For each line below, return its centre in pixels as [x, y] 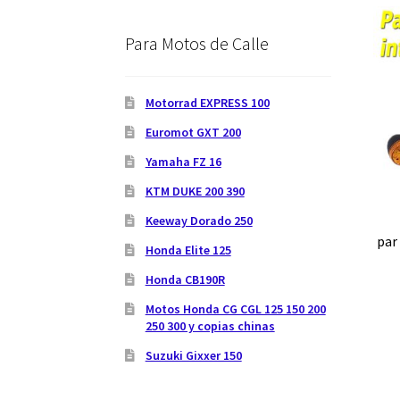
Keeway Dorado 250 [199, 220]
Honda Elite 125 [188, 250]
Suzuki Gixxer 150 [193, 355]
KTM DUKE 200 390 [195, 191]
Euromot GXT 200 [193, 132]
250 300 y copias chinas [210, 325]
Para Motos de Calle [197, 44]
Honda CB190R [185, 279]
